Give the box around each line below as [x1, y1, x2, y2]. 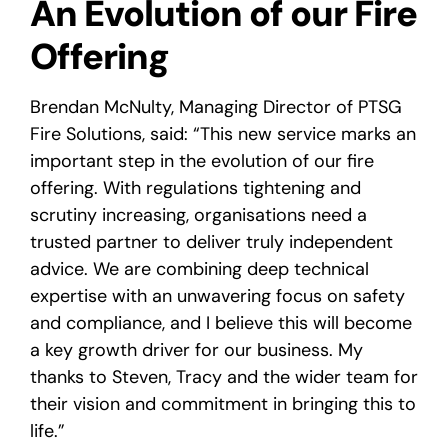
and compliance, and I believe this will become [30, 310, 412, 335]
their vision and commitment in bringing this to [30, 391, 416, 416]
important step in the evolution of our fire [30, 148, 374, 173]
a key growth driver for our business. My [30, 337, 363, 362]
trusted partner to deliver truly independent [30, 229, 393, 254]
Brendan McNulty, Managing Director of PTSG [30, 94, 402, 119]
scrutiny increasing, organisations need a [30, 202, 367, 227]
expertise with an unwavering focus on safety [30, 283, 405, 308]
